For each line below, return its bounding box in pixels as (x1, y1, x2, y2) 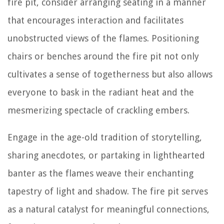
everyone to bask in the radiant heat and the (7, 87, 194, 97)
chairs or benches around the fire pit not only (7, 51, 199, 61)
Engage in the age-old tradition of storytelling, (7, 132, 202, 142)
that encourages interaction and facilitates (7, 15, 183, 25)
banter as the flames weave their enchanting (7, 168, 193, 178)
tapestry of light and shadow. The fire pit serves (7, 186, 208, 196)
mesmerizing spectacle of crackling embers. (7, 105, 189, 115)
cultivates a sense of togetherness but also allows (7, 69, 212, 79)
